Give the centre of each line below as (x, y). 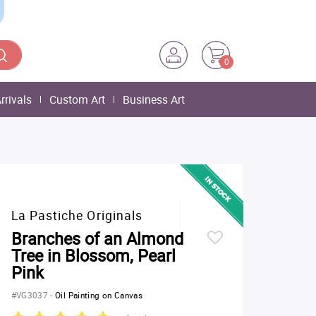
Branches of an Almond (97, 238)
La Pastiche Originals (77, 215)
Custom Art (77, 99)
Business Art (154, 99)
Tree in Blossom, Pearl (93, 255)
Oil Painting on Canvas (99, 295)
